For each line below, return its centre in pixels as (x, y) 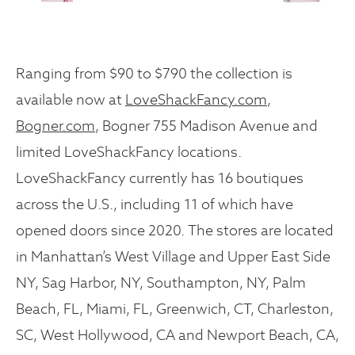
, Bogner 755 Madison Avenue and (206, 126)
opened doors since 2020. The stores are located (175, 231)
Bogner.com (55, 126)
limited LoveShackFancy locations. (129, 152)
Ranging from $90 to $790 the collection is (154, 74)
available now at (71, 100)
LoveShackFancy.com (196, 100)
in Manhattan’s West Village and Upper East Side (173, 257)
